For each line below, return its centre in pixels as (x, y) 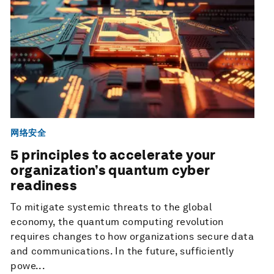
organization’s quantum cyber (110, 170)
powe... (28, 266)
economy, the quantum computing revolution (117, 222)
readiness (44, 186)
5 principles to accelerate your (113, 155)
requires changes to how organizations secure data (132, 237)
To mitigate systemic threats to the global (111, 207)
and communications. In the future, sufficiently (122, 251)
